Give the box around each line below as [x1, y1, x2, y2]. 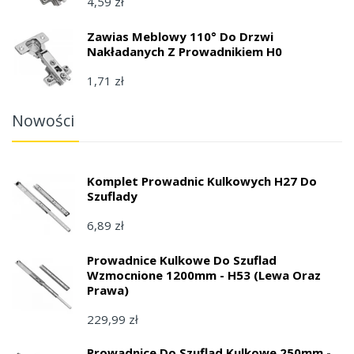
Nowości [12, 109, 74, 131]
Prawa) [87, 281, 129, 298]
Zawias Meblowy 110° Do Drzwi [87, 28, 273, 44]
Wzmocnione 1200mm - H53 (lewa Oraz [87, 266, 321, 283]
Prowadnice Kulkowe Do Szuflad [87, 251, 277, 268]
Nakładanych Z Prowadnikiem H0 [87, 43, 282, 59]
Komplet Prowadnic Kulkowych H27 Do [87, 172, 317, 189]
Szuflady [87, 187, 137, 204]
